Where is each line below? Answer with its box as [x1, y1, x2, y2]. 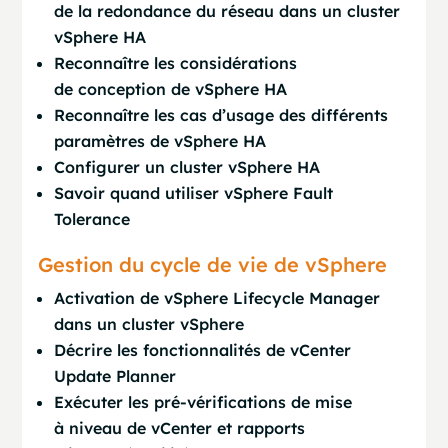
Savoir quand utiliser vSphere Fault [54, 183, 334, 203]
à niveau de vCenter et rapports [54, 418, 306, 438]
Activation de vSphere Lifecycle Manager [54, 288, 381, 308]
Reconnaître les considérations [54, 53, 298, 73]
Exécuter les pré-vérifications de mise [54, 392, 353, 412]
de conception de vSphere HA [54, 79, 288, 99]
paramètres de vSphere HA [54, 131, 267, 151]
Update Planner [54, 366, 177, 386]
